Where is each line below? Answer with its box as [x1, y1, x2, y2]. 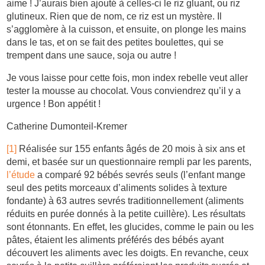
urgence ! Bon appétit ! [7, 99, 101, 109]
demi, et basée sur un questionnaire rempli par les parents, [7, 157, 252, 167]
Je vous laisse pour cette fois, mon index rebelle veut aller [7, 73, 248, 83]
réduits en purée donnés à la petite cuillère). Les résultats [7, 209, 246, 219]
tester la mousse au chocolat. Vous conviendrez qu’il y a [7, 86, 241, 96]
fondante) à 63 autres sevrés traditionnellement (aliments [7, 196, 244, 206]
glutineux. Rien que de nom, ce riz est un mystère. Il [7, 11, 222, 22]
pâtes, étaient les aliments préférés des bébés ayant [7, 235, 224, 245]
